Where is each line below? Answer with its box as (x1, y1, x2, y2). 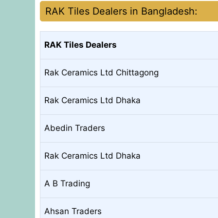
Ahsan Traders (44, 206, 102, 216)
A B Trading (44, 178, 90, 188)
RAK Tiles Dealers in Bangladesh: (45, 5, 198, 17)
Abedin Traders (44, 123, 105, 133)
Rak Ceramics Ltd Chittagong (44, 67, 159, 77)
